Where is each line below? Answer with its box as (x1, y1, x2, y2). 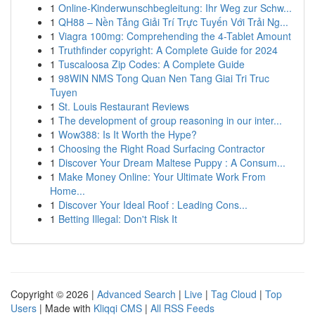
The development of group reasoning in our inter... (58, 113, 282, 127)
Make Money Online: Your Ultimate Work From (58, 169, 266, 184)
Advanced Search (97, 287, 176, 301)
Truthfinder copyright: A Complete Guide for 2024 (58, 43, 278, 57)
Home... (50, 184, 85, 198)
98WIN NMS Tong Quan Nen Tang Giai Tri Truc (58, 71, 269, 85)
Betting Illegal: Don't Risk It (58, 212, 177, 226)
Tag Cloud (211, 287, 257, 301)
